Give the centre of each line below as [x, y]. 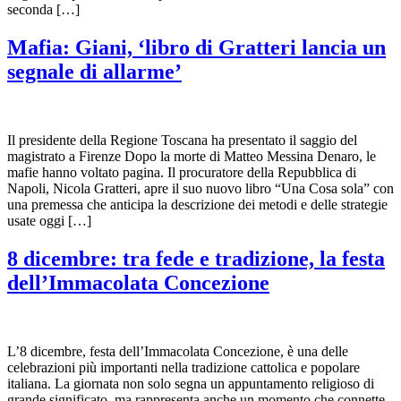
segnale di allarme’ [94, 72]
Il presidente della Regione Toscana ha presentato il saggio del [182, 141]
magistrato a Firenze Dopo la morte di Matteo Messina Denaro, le [192, 157]
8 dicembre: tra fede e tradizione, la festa [196, 259]
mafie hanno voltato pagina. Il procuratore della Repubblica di [182, 173]
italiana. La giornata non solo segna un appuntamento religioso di [191, 384]
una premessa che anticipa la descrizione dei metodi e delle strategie [197, 205]
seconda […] [43, 10]
